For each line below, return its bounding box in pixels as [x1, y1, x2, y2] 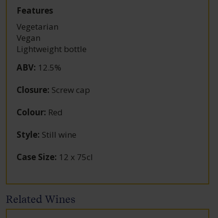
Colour [17, 106, 44, 118]
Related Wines [6, 193, 76, 205]
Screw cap [50, 84, 91, 95]
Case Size [17, 151, 55, 163]
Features [17, 4, 54, 16]
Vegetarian [17, 20, 59, 32]
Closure [17, 84, 48, 95]
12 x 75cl [57, 151, 93, 163]
